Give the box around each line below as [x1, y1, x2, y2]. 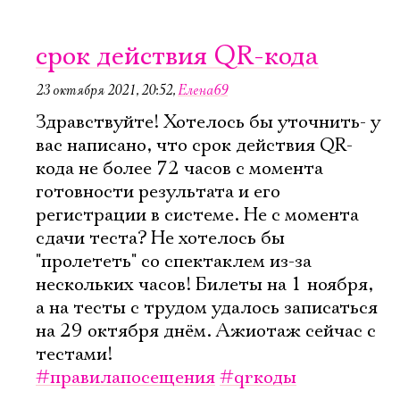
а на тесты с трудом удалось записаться [36, 296, 378, 320]
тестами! [36, 343, 112, 366]
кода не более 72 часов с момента [36, 157, 323, 180]
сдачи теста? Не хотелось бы [36, 227, 285, 250]
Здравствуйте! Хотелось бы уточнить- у [36, 111, 380, 134]
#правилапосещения [36, 366, 215, 389]
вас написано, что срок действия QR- [36, 134, 353, 157]
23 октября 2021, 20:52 [36, 81, 172, 99]
